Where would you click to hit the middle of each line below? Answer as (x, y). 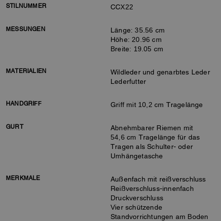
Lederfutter (129, 81)
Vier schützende (136, 207)
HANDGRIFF (24, 104)
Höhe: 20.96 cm (136, 39)
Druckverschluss (137, 198)
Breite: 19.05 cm (137, 49)
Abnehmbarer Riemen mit (152, 128)
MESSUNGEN (26, 29)
